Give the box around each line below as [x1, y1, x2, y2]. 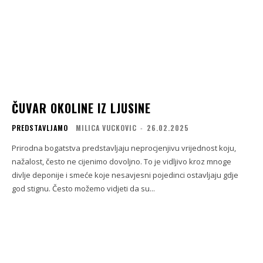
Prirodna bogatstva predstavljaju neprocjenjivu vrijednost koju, [12, 143, 236, 154]
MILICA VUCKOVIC [76, 123, 137, 133]
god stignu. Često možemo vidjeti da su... [12, 183, 155, 194]
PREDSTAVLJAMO [12, 123, 68, 133]
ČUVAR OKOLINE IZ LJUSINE [12, 99, 151, 117]
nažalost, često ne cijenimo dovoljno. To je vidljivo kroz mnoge [12, 156, 231, 167]
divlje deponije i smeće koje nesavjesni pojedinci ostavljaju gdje [12, 170, 238, 181]
